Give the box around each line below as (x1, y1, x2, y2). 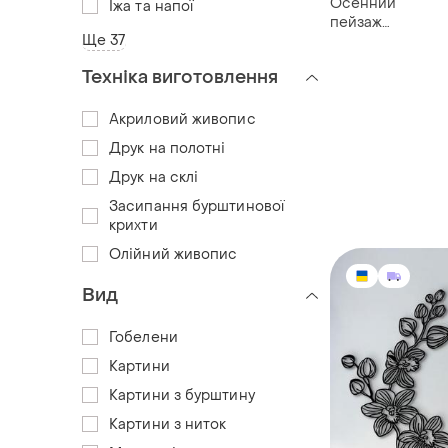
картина (330, 50, 387, 70)
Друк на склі (109, 167, 199, 187)
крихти (109, 215, 158, 235)
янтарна (330, 31, 388, 51)
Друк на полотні (109, 138, 226, 158)
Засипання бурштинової (109, 196, 285, 216)
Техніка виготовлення (82, 65, 278, 89)
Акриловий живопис (109, 109, 256, 129)
